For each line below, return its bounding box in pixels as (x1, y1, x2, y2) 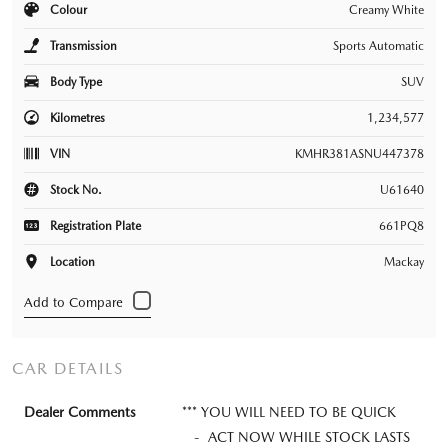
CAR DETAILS (12, 358, 124, 378)
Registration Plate (47, 218, 141, 233)
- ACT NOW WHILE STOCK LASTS (181, 428, 410, 445)
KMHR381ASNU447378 (295, 146, 424, 161)
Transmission (47, 38, 117, 53)
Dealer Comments (24, 403, 136, 420)
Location (47, 254, 95, 269)
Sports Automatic (333, 38, 424, 53)
